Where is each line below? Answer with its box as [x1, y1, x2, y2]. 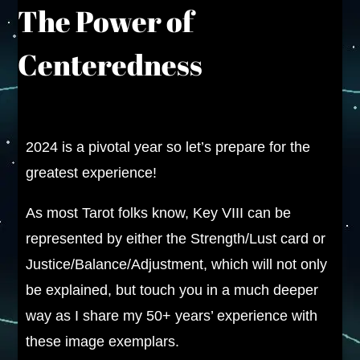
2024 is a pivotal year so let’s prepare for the [26, 139, 311, 155]
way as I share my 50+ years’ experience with [26, 308, 318, 324]
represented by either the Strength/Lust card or [26, 231, 326, 247]
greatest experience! [26, 165, 157, 181]
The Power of [18, 2, 194, 40]
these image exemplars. [26, 333, 180, 350]
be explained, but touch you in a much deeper [26, 282, 319, 298]
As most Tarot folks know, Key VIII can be [26, 205, 292, 221]
